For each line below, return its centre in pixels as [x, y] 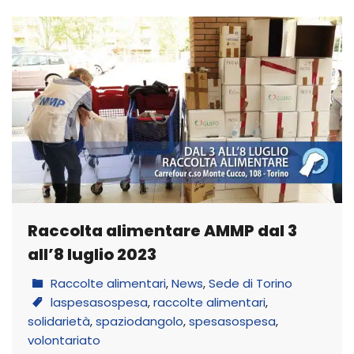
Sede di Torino [250, 283]
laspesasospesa [99, 302]
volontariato [64, 340]
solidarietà [59, 321]
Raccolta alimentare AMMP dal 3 [162, 230]
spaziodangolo [139, 321]
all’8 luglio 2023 [92, 254]
